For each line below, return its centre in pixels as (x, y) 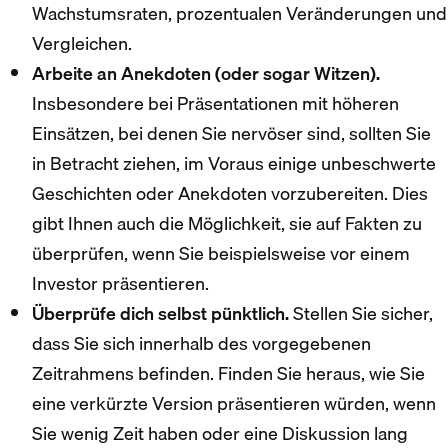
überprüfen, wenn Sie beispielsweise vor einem (221, 253)
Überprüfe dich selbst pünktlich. (160, 313)
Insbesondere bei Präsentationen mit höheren (215, 103)
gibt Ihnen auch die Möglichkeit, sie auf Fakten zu (227, 223)
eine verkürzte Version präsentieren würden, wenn (234, 403)
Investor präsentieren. (120, 283)
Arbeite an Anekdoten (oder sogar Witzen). (206, 73)
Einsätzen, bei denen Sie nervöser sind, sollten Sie (231, 133)
